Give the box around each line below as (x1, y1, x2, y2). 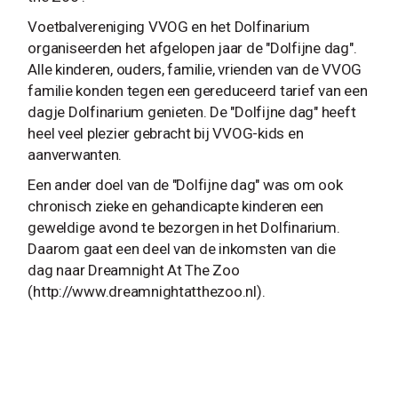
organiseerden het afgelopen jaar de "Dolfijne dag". (28, 38, 357, 57)
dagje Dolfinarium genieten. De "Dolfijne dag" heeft (28, 102, 356, 121)
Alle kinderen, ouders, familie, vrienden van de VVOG (28, 60, 362, 78)
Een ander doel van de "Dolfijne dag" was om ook (28, 175, 343, 194)
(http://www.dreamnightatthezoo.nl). (28, 282, 266, 300)
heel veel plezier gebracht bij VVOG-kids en (28, 123, 304, 142)
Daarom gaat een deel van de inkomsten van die (28, 239, 336, 258)
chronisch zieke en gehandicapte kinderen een (28, 196, 324, 215)
